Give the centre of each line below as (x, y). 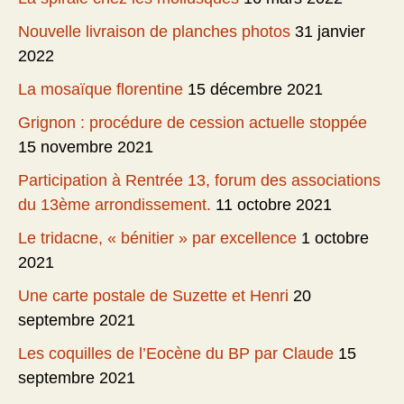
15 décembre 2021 (255, 90)
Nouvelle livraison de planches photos (154, 32)
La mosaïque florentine (101, 90)
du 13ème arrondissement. (115, 205)
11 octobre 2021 (274, 205)
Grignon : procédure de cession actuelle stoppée (193, 123)
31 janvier (330, 32)
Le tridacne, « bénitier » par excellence (157, 239)
